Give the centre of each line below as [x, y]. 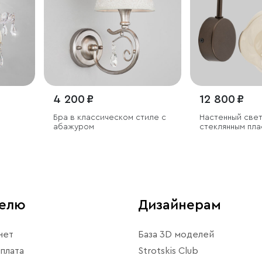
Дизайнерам [180, 205]
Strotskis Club [168, 251]
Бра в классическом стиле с [110, 117]
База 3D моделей [176, 234]
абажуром [74, 127]
